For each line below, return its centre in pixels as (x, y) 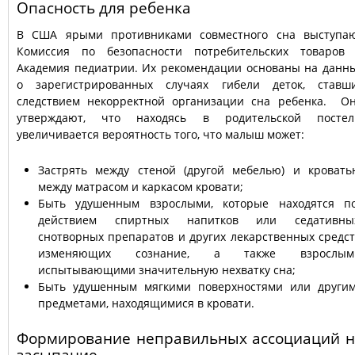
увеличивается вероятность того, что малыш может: (160, 134)
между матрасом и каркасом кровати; (141, 186)
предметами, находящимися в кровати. (146, 303)
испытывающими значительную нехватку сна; (167, 269)
